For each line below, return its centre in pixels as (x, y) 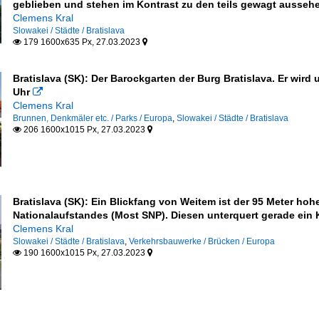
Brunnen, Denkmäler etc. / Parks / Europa (92, 118)
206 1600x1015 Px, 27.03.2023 (84, 129)
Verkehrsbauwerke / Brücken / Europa (202, 241)
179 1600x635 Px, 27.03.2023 (82, 42)
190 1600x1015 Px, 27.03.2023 (84, 252)
